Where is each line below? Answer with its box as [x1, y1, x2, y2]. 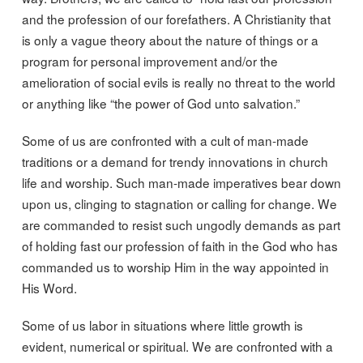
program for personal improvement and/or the [21, 51, 278, 70]
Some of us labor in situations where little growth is [21, 316, 303, 335]
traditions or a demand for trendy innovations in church [21, 152, 328, 170]
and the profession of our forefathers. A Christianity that [21, 9, 331, 28]
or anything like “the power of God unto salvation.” [21, 93, 300, 112]
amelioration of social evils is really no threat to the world [21, 72, 335, 91]
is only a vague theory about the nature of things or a [21, 30, 318, 49]
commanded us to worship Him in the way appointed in [21, 257, 329, 275]
